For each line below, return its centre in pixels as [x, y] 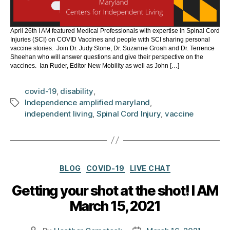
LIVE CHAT [150, 168]
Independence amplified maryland [88, 102]
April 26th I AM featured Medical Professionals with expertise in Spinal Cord [115, 31]
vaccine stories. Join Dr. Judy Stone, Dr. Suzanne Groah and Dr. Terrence [112, 48]
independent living [59, 113]
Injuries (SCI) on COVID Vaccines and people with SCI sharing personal [110, 39]
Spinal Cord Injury [129, 113]
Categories [131, 164]
